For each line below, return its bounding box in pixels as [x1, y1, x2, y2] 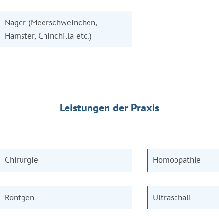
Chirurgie [5, 154, 38, 165]
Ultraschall [153, 192, 191, 203]
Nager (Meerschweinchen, [5, 17, 97, 28]
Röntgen [5, 192, 34, 203]
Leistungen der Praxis [60, 101, 159, 114]
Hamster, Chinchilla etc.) [5, 30, 92, 41]
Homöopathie [153, 154, 201, 165]
